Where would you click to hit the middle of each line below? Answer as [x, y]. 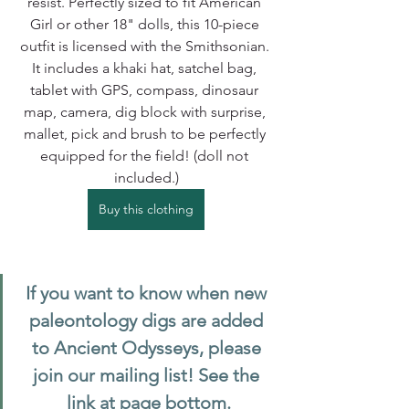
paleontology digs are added [148, 320]
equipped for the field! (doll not [146, 155]
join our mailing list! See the [148, 375]
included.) [146, 177]
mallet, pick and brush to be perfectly [146, 133]
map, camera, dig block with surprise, [146, 111]
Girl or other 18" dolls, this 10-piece [146, 24]
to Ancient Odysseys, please [148, 347]
